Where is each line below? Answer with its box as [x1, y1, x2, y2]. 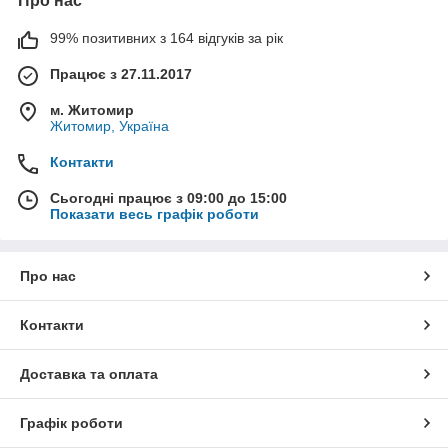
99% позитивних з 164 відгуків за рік [50, 29, 283, 46]
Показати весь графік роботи [50, 205, 259, 222]
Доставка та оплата [20, 365, 158, 382]
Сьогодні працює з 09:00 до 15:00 [50, 189, 287, 206]
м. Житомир [50, 101, 134, 118]
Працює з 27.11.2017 [50, 65, 192, 82]
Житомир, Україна [50, 117, 169, 134]
